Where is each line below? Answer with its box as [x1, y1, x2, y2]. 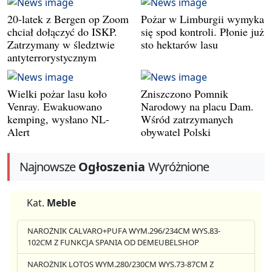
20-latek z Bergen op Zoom [7, 12, 129, 27]
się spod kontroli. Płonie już [141, 24, 264, 39]
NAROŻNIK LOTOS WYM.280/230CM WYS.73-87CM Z [27, 259, 214, 270]
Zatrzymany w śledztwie [7, 37, 115, 52]
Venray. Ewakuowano [7, 99, 102, 114]
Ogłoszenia [75, 158, 148, 175]
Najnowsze [19, 158, 75, 175]
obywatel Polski [141, 124, 211, 140]
